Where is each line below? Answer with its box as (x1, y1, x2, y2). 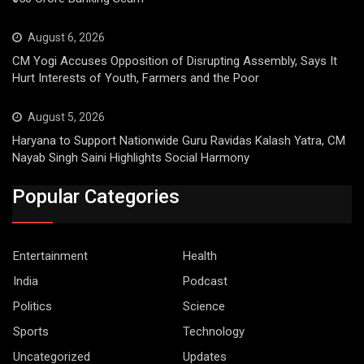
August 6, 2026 (28, 31, 105, 45)
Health (183, 248, 217, 263)
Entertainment (13, 248, 88, 263)
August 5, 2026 (28, 110, 105, 124)
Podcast (183, 273, 227, 288)
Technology (183, 323, 245, 339)
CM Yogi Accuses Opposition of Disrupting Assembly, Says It (12, 54, 337, 69)
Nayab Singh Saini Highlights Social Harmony (12, 150, 249, 166)
